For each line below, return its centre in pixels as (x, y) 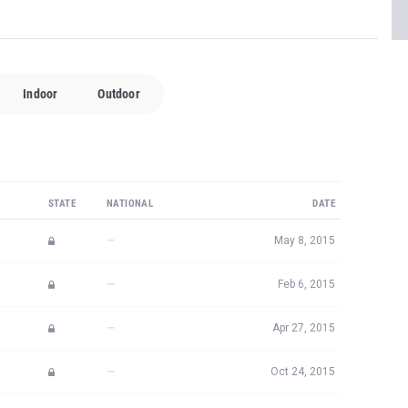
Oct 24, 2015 (303, 270)
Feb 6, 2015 (306, 183)
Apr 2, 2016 (307, 314)
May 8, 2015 (305, 139)
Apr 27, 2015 (304, 227)
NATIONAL (130, 102)
